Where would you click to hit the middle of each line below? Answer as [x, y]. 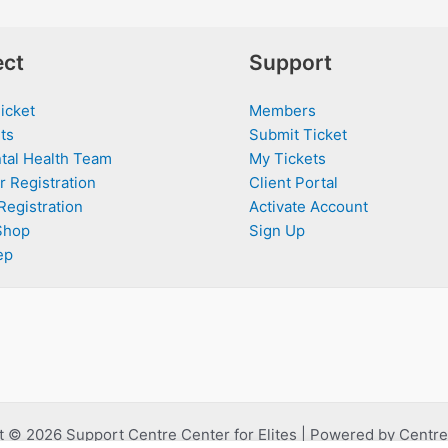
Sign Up [277, 230]
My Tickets [287, 158]
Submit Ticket [298, 134]
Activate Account [308, 206]
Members [282, 110]
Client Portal [293, 182]
